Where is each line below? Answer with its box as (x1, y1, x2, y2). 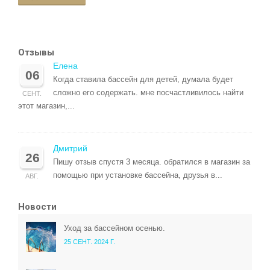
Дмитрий (53, 144, 87, 154)
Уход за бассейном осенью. (64, 224, 165, 233)
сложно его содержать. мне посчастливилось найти (53, 88, 243, 98)
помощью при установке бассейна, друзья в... (53, 171, 222, 180)
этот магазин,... (18, 101, 75, 111)
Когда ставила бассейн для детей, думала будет (53, 75, 233, 84)
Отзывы (18, 47, 54, 58)
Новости (18, 201, 57, 213)
